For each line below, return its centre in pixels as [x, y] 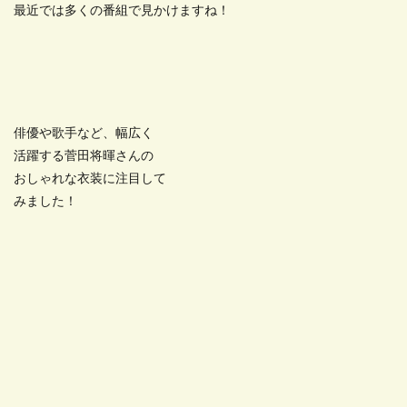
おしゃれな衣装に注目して [90, 179]
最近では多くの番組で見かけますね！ [122, 11]
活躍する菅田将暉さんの [84, 156]
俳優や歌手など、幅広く [84, 134]
